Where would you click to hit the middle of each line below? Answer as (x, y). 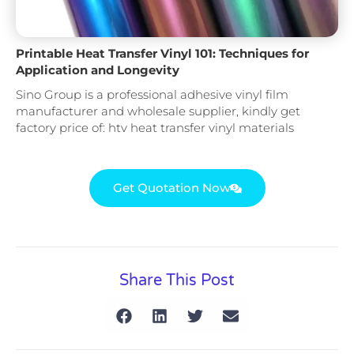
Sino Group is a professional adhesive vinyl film (152, 94)
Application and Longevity (98, 70)
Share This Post (177, 281)
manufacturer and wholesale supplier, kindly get (158, 111)
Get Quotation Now (171, 188)
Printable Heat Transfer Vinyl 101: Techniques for (162, 53)
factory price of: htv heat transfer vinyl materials (155, 127)
